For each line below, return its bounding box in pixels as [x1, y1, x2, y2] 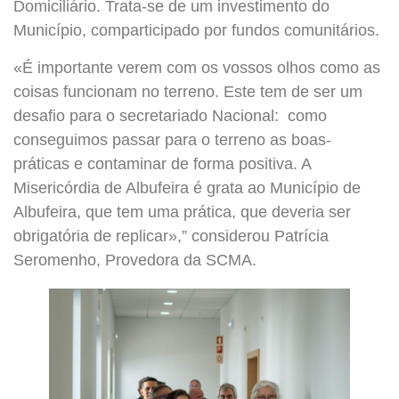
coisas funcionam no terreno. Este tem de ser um [13, 82, 362, 101]
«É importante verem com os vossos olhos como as [13, 58, 380, 77]
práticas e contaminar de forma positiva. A [13, 154, 311, 173]
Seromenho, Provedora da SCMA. [13, 250, 256, 269]
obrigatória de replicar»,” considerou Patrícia [13, 226, 329, 245]
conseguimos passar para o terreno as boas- [13, 130, 331, 149]
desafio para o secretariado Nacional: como [13, 106, 327, 125]
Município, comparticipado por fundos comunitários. [13, 21, 379, 40]
